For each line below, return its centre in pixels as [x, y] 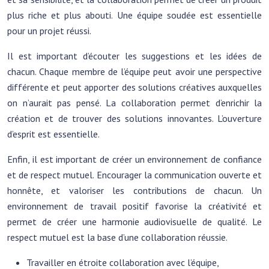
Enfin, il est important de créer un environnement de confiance [134, 159]
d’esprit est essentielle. [53, 134]
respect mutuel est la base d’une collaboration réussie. [117, 237]
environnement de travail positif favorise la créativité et [134, 206]
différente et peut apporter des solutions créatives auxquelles [134, 87]
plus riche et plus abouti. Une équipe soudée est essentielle [134, 15]
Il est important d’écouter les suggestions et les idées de [134, 56]
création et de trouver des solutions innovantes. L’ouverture [134, 118]
